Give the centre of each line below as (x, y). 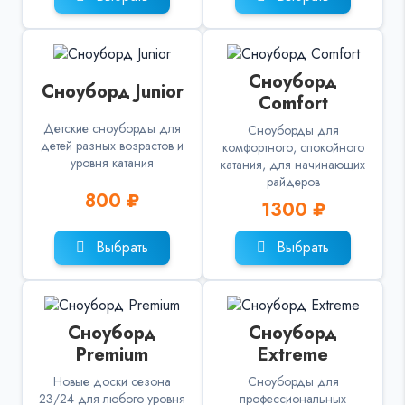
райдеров (293, 182)
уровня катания (112, 162)
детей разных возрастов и (112, 145)
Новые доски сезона (112, 382)
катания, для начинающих (293, 165)
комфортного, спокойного (293, 148)
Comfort (293, 104)
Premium (112, 355)
